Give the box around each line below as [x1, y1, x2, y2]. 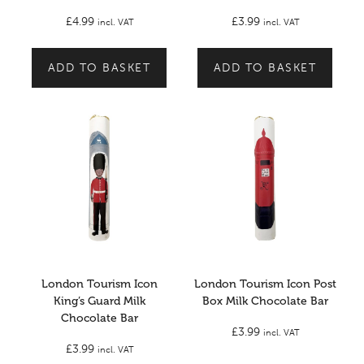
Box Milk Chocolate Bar [201, 293, 328, 308]
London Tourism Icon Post [193, 276, 336, 291]
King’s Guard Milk [53, 293, 145, 308]
